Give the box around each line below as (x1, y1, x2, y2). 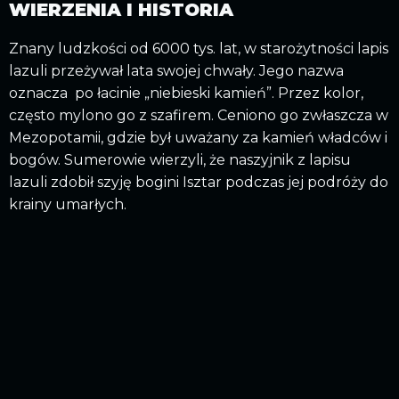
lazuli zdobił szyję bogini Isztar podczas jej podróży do (9, 174, 388, 191)
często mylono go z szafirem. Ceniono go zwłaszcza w (9, 107, 388, 125)
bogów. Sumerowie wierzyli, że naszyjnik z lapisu (9, 151, 351, 169)
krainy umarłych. (9, 196, 126, 214)
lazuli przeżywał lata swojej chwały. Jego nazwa (9, 62, 344, 80)
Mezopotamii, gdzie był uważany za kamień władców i (9, 129, 387, 147)
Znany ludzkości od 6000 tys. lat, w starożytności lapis (9, 40, 388, 58)
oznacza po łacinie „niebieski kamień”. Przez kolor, (9, 85, 363, 102)
